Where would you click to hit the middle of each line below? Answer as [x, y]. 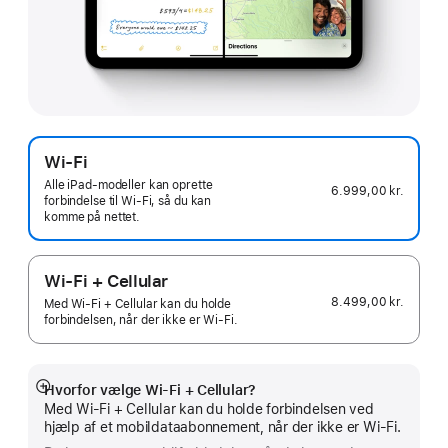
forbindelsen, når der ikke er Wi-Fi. [141, 320]
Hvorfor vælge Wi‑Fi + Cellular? [150, 390]
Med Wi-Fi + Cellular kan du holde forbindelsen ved [209, 409]
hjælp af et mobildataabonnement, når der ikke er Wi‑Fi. [222, 427]
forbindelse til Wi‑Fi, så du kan [128, 201]
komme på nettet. [93, 217]
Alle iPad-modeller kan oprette [128, 185]
